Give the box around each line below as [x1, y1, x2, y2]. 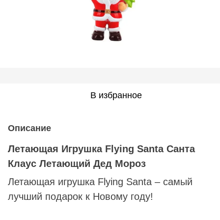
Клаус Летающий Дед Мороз [8, 158, 146, 169]
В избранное [90, 90, 142, 100]
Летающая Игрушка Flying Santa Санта [8, 143, 195, 154]
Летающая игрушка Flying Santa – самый [8, 176, 192, 187]
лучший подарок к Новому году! [8, 191, 153, 202]
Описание [8, 123, 51, 133]
